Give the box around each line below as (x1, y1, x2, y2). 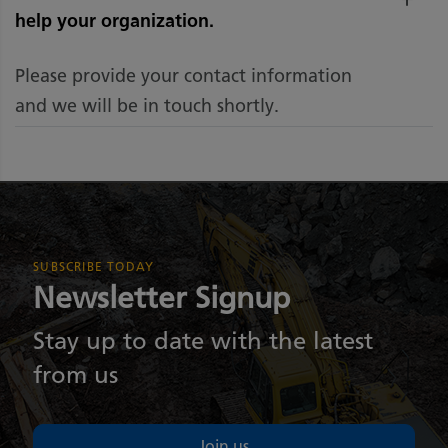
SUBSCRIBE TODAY (33, 259, 155, 275)
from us (33, 360, 119, 390)
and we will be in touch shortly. (15, 95, 279, 118)
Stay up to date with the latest (33, 326, 374, 356)
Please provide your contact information (15, 65, 352, 88)
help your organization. (15, 9, 214, 32)
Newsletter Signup (33, 279, 291, 317)
